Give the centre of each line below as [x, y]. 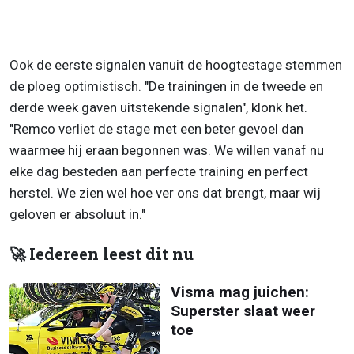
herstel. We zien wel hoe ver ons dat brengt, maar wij [165, 193]
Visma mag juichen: [239, 292]
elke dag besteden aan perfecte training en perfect [159, 172]
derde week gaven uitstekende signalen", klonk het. [158, 108]
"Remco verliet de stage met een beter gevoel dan [156, 129]
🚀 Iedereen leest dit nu [102, 254]
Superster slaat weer [243, 311]
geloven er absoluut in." [77, 215]
